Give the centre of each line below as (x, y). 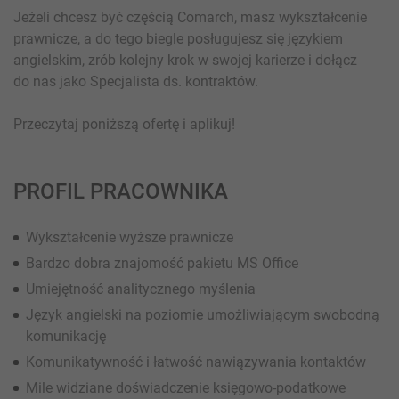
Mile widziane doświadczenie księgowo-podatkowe (186, 388)
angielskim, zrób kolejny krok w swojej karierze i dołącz (185, 60)
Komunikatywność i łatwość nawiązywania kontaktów (196, 362)
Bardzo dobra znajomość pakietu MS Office (162, 263)
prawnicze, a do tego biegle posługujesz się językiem (178, 39)
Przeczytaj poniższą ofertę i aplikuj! (124, 124)
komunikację (66, 336)
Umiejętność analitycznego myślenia (141, 289)
